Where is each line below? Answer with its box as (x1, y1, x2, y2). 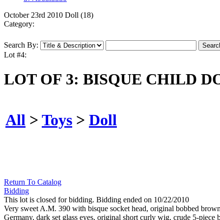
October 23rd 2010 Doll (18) (4, 11, 93, 20)
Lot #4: (4, 51, 27, 59)
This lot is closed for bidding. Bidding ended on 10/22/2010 (4, 195, 189, 204)
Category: (4, 20, 34, 28)
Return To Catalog (4, 178, 61, 187)
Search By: (4, 41, 38, 50)
